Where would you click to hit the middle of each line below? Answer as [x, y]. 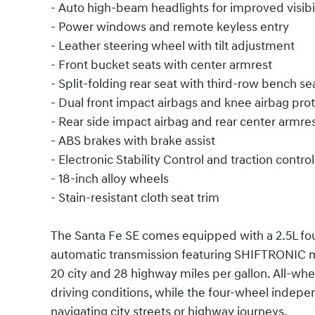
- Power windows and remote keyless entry [170, 27]
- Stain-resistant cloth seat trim [135, 198]
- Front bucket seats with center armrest [161, 65]
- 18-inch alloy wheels [110, 179]
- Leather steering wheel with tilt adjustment [173, 46]
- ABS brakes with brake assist [133, 141]
